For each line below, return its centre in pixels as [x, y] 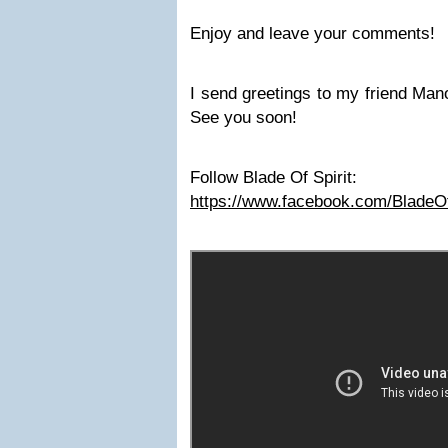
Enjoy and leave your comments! [312, 33]
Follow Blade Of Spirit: [273, 177]
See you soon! [243, 117]
